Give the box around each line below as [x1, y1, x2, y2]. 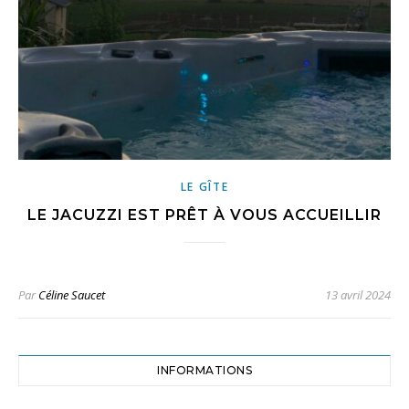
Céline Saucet [38, 287, 105, 304]
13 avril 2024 [325, 287, 391, 304]
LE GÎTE [180, 179, 229, 195]
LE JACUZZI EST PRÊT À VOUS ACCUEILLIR [27, 206, 382, 225]
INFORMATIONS [157, 363, 252, 378]
